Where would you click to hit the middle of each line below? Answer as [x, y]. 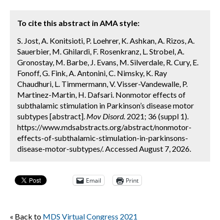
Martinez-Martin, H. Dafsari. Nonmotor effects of [101, 95]
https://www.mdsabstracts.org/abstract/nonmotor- [104, 127]
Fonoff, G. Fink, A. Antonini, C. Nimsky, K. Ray [92, 73]
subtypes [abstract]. [52, 116]
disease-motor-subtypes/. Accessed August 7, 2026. [104, 149]
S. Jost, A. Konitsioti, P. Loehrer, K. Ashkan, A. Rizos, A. [106, 41]
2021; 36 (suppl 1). [157, 116]
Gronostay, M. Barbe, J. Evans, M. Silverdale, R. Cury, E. [108, 62]
